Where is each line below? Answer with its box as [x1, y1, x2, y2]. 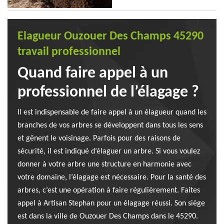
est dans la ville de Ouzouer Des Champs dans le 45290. [17, 212, 198, 220]
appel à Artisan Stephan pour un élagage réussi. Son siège [17, 199, 205, 207]
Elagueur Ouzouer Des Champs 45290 [17, 30, 203, 42]
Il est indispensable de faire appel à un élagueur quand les [17, 108, 206, 116]
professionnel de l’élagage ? [17, 84, 199, 100]
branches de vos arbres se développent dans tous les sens [17, 121, 203, 129]
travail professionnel [17, 46, 120, 58]
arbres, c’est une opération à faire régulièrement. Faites [17, 186, 200, 194]
